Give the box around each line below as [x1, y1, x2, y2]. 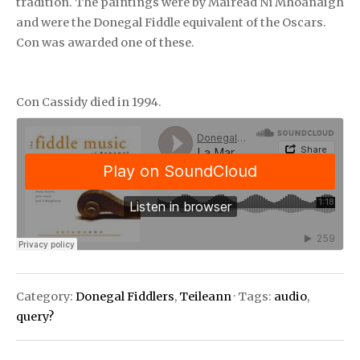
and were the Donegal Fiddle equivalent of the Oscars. [16, 14, 326, 30]
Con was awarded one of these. [16, 35, 194, 50]
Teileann [179, 288, 231, 304]
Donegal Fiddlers [76, 288, 174, 304]
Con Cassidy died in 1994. [16, 94, 162, 109]
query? [16, 309, 54, 324]
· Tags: [231, 288, 274, 304]
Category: [16, 288, 76, 304]
